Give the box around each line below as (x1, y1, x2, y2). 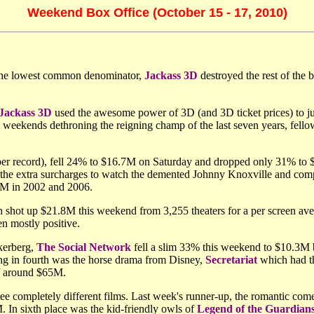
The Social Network (36, 241, 131, 253)
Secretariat (205, 254, 257, 266)
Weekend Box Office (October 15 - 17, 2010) (27, 6, 287, 20)
